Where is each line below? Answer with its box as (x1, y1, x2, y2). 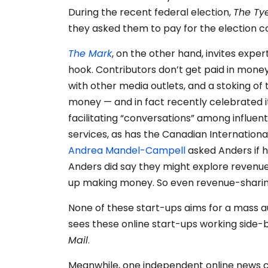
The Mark (68, 47, 112, 61)
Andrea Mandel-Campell (68, 144, 185, 158)
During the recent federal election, (68, 5, 233, 20)
